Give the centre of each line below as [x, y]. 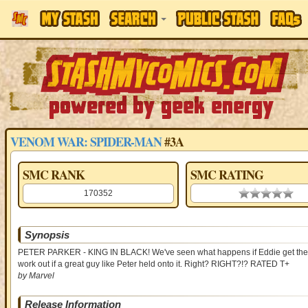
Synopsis [47, 235]
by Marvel [36, 276]
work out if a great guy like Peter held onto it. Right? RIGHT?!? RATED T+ [153, 264]
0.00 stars [257, 193]
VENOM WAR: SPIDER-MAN [86, 142]
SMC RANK [53, 175]
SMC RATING [227, 175]
